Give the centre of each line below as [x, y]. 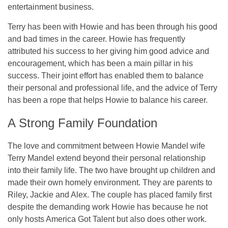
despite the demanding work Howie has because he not [108, 207]
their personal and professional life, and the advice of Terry [112, 88]
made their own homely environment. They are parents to [110, 182]
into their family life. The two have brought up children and [111, 170]
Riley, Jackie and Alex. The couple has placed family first [110, 194]
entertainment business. [51, 7]
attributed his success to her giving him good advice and [108, 51]
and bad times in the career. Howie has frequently [96, 39]
